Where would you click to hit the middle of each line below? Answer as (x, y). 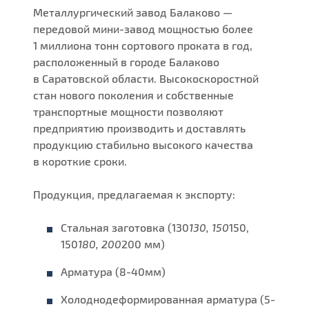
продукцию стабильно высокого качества (143, 145)
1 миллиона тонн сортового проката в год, (143, 46)
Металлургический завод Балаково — (133, 12)
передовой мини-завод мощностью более (143, 29)
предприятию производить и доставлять (140, 128)
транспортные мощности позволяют (129, 112)
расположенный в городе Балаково (127, 62)
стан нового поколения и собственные (134, 95)
